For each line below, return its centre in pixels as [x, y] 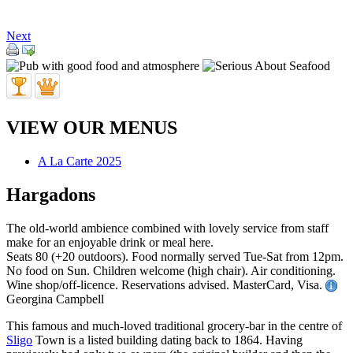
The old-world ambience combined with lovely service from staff [167, 228]
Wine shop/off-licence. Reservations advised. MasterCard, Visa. [166, 284]
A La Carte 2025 [80, 162]
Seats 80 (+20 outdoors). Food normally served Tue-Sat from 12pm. [175, 256]
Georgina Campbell [55, 299]
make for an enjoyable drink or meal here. [110, 242]
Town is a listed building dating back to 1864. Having [167, 340]
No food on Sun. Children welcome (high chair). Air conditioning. [171, 270]
